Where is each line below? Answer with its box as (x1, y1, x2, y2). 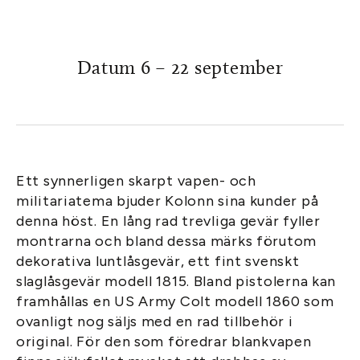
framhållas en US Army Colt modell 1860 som (16, 292, 334, 310)
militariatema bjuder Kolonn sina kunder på (16, 192, 319, 210)
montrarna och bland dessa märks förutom (16, 232, 317, 250)
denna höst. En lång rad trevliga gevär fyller (16, 212, 321, 230)
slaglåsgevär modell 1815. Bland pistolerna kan (16, 272, 337, 290)
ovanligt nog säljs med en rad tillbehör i (16, 313, 293, 330)
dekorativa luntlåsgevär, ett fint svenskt (16, 252, 300, 270)
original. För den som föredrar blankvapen (16, 333, 312, 350)
